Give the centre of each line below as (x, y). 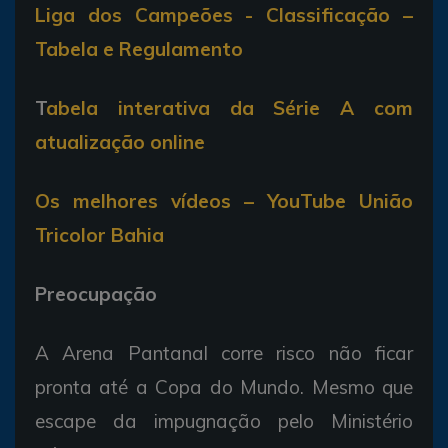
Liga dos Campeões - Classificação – (224, 14)
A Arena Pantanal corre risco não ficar (224, 352)
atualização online (120, 141)
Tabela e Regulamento (139, 48)
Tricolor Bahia (99, 234)
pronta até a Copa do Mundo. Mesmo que (224, 386)
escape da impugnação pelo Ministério (224, 420)
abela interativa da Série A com (229, 107)
